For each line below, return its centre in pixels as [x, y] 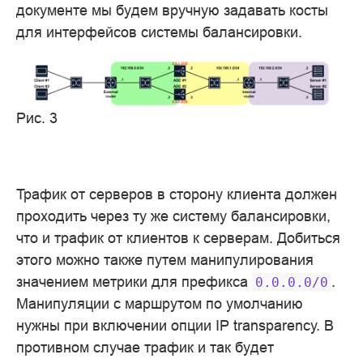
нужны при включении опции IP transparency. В [175, 325]
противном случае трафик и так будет [145, 347]
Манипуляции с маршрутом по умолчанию [160, 303]
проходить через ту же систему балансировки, [173, 216]
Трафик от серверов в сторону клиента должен [177, 194]
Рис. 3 [37, 117]
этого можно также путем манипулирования [165, 259]
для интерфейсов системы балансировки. [159, 32]
